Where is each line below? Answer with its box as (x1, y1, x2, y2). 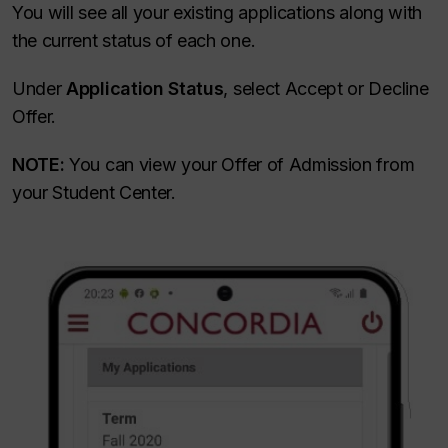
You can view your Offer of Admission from (64, 153, 415, 175)
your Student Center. (12, 181, 176, 203)
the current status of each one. (12, 29, 256, 51)
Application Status (66, 77, 224, 99)
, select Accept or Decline (223, 77, 429, 99)
